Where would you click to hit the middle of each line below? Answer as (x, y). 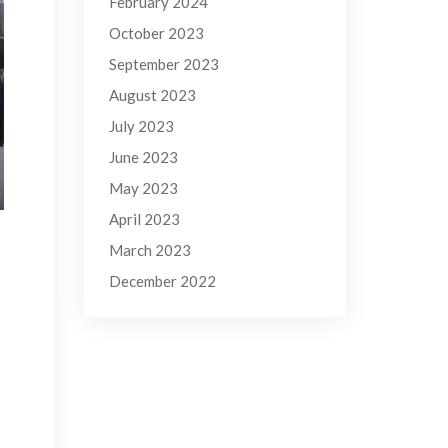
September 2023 (163, 64)
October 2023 (156, 33)
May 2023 (143, 188)
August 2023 (152, 95)
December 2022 (162, 281)
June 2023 (143, 157)
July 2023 (141, 126)
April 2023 (144, 219)
